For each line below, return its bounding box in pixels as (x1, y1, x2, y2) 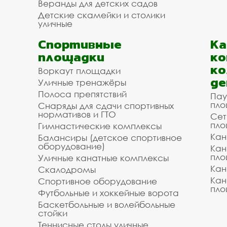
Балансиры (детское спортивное (38, 132, 182, 143)
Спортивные (38, 34, 122, 54)
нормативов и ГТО (38, 109, 116, 120)
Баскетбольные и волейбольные (38, 199, 175, 210)
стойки (38, 208, 67, 218)
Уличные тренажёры (38, 77, 126, 88)
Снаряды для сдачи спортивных (38, 100, 174, 111)
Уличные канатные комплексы (38, 153, 169, 163)
